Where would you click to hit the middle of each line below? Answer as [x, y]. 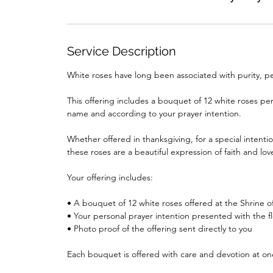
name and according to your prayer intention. [154, 113]
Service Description [122, 51]
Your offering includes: [110, 177]
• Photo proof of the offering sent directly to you [160, 229]
